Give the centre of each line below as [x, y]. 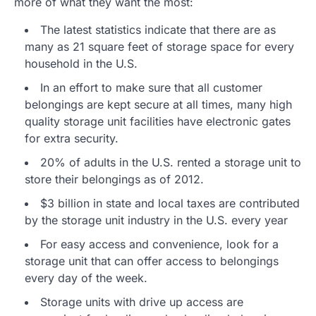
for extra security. [72, 138]
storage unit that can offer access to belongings [152, 261]
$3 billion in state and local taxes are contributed [170, 203]
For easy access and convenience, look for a [159, 244]
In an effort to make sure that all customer [151, 87]
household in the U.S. [81, 63]
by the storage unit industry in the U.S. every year [156, 220]
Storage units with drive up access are [142, 302]
